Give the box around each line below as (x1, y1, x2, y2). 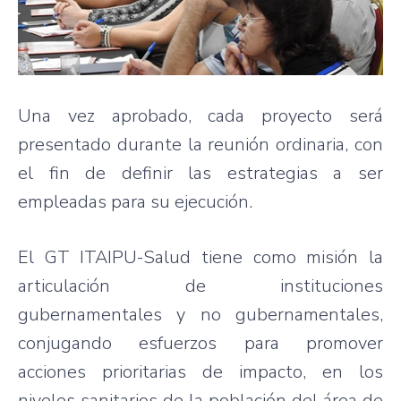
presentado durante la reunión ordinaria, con (18, 132, 383, 157)
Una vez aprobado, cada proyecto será (18, 103, 383, 128)
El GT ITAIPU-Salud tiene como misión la (18, 244, 383, 269)
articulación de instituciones (18, 273, 383, 298)
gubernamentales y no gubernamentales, (18, 302, 383, 327)
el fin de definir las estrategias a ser (18, 160, 383, 185)
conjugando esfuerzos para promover (18, 330, 383, 355)
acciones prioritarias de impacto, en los (18, 359, 383, 384)
